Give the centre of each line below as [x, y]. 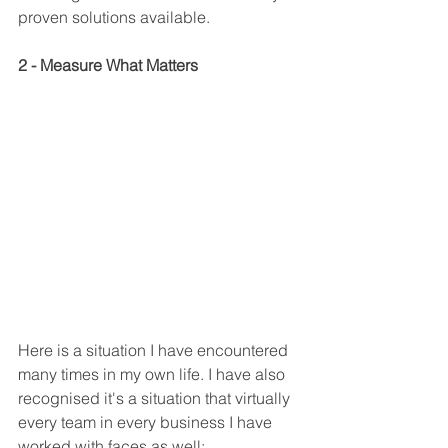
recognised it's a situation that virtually [156, 398]
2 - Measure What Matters [108, 65]
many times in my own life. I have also [153, 374]
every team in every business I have [147, 422]
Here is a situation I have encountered [155, 350]
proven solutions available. [114, 17]
